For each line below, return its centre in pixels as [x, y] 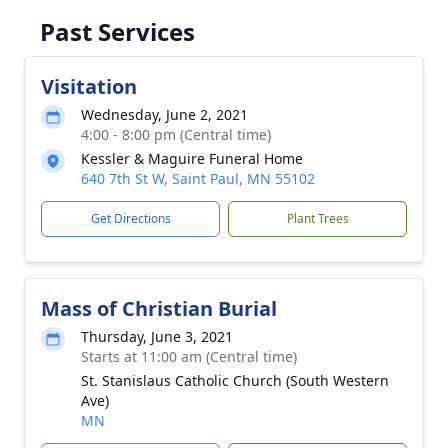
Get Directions [130, 218]
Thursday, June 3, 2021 [157, 336]
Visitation [89, 86]
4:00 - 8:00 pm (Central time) [176, 134]
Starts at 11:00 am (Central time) [189, 356]
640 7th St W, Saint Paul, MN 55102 [198, 178]
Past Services [117, 31]
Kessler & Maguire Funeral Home [192, 158]
